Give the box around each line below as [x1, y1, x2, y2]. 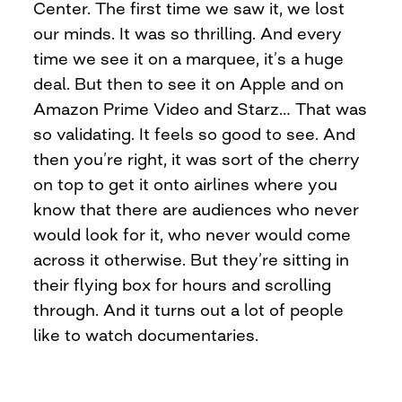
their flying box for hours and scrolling [33, 274, 332, 294]
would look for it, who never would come [33, 223, 352, 244]
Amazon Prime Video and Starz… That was [33, 98, 368, 118]
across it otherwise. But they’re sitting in [33, 249, 350, 269]
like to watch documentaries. [33, 324, 259, 345]
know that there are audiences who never [33, 198, 360, 219]
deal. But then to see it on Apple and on [33, 73, 345, 93]
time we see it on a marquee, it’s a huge [33, 48, 345, 68]
